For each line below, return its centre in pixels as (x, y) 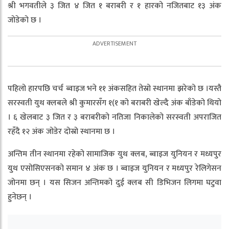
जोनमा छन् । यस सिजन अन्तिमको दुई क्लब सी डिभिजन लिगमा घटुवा (114, 182)
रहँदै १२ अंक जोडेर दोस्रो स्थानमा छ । (61, 131)
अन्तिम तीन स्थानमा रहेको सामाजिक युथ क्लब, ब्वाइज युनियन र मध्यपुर (114, 154)
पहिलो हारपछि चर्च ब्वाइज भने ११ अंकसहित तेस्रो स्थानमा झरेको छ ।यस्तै (114, 88)
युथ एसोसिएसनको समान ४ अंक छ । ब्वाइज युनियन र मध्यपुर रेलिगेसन (114, 168)
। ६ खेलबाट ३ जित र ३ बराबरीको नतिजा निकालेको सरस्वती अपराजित (114, 117)
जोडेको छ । (25, 20)
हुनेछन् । (20, 197)
